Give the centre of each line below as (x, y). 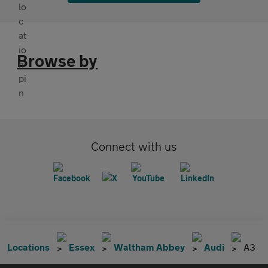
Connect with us (134, 146)
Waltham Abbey (149, 246)
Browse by (57, 60)
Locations (28, 246)
